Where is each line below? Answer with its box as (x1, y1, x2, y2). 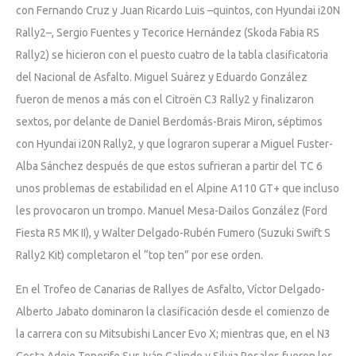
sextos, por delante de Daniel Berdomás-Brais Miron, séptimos (16, 114, 323, 128)
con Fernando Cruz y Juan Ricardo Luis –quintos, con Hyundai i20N (16, 3, 340, 17)
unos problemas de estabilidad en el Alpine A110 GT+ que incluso (16, 181, 339, 195)
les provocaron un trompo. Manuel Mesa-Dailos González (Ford (16, 203, 327, 217)
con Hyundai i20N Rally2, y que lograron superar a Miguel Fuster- (16, 137, 333, 150)
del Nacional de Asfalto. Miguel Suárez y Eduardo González (16, 70, 308, 83)
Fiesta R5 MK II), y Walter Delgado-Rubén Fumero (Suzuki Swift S (16, 226, 331, 239)
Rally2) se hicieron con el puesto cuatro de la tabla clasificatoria (16, 48, 328, 61)
